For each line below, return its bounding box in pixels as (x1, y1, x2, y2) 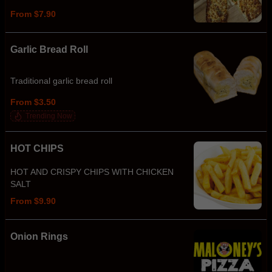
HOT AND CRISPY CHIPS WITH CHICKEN (10, 167, 174, 177)
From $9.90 (10, 196, 56, 206)
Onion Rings (10, 231, 68, 242)
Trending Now (25, 112, 72, 120)
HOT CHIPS (10, 143, 64, 154)
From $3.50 (10, 97, 56, 107)
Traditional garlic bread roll (10, 76, 112, 86)
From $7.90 (10, 8, 56, 19)
